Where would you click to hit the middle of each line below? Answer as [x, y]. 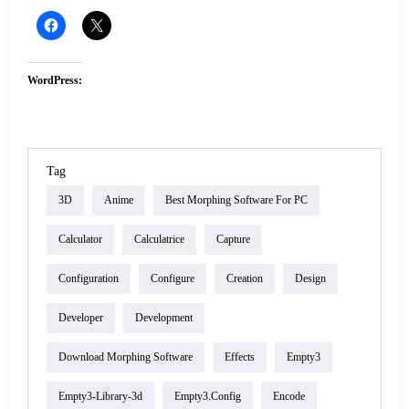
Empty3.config [208, 397]
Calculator [80, 240]
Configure [173, 279]
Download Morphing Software [126, 357]
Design [310, 279]
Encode [289, 397]
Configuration [89, 279]
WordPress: [55, 80]
